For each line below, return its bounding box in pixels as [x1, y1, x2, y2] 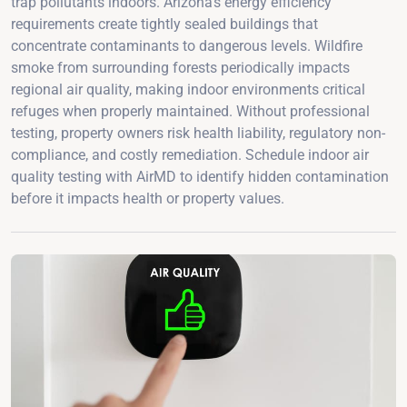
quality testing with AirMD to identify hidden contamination [11, 167, 389, 185]
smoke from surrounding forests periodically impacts [11, 58, 350, 76]
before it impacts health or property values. [11, 189, 284, 207]
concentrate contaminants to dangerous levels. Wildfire [11, 36, 362, 55]
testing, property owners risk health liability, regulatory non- [11, 124, 385, 142]
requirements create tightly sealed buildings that [11, 15, 318, 33]
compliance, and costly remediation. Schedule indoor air [11, 145, 369, 164]
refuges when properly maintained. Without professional [11, 102, 370, 120]
